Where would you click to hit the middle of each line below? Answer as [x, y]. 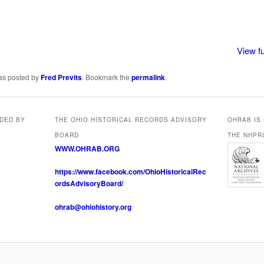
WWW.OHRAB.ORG [87, 148]
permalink [148, 77]
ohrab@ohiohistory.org [93, 207]
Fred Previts [61, 77]
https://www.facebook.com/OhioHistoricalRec [130, 172]
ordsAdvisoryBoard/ [89, 184]
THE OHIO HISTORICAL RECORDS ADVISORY [131, 119]
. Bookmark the [106, 77]
